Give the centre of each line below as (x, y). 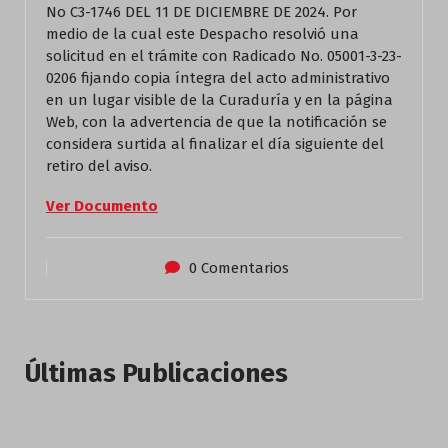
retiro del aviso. (99, 166)
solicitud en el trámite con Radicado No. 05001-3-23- (224, 56)
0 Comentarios (239, 268)
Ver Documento (102, 206)
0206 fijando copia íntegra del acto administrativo (218, 78)
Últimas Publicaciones (156, 373)
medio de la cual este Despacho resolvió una (202, 34)
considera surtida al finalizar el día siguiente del (215, 144)
